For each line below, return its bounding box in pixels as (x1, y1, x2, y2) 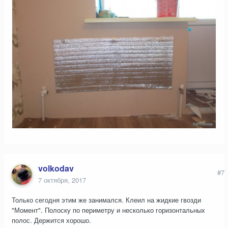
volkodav (38, 162, 74, 175)
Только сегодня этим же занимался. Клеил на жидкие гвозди (12, 195, 201, 205)
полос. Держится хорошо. (12, 215, 91, 225)
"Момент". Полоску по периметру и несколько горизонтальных (12, 205, 205, 215)
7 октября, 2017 (38, 175, 86, 185)
